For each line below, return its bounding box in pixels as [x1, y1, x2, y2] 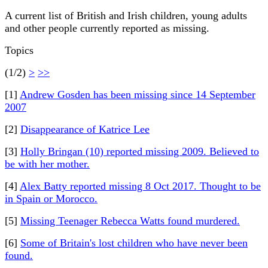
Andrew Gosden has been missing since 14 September [20, 89, 255, 100]
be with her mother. [5, 158, 90, 170]
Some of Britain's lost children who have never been [20, 237, 248, 249]
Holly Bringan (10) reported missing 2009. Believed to [20, 145, 259, 157]
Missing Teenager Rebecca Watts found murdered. [20, 215, 240, 227]
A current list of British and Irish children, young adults [5, 10, 247, 22]
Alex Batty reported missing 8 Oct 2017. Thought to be [20, 180, 261, 192]
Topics [5, 44, 33, 56]
